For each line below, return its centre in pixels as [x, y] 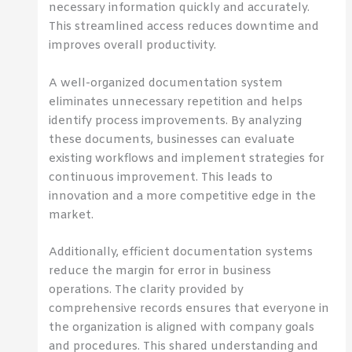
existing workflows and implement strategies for [187, 158]
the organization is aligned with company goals [182, 328]
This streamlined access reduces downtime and [184, 27]
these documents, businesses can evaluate [172, 139]
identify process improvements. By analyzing [176, 121]
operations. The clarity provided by [147, 290]
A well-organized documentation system [166, 83]
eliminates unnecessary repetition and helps [176, 102]
